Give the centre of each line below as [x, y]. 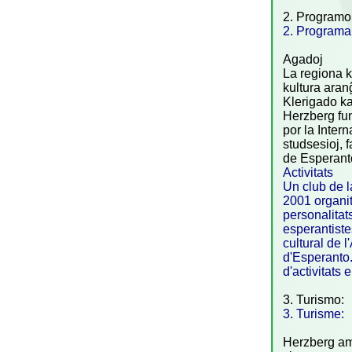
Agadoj [303, 59]
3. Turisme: [313, 313]
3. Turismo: [313, 299]
